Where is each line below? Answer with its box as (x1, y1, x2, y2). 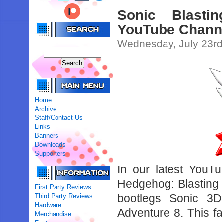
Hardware (35, 201, 62, 209)
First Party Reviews (35, 183, 92, 191)
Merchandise (35, 210, 72, 218)
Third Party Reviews (35, 192, 93, 200)
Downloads (35, 141, 66, 148)
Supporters (35, 150, 66, 157)
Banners (35, 132, 59, 139)
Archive (35, 105, 57, 112)
